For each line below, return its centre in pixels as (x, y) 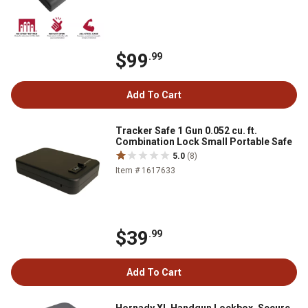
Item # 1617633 (145, 170)
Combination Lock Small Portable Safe (204, 142)
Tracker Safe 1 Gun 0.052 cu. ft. (186, 131)
